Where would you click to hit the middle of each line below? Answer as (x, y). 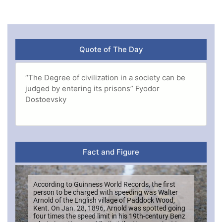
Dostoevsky (46, 99)
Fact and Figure (111, 152)
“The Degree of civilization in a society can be (105, 77)
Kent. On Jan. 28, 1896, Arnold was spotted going (109, 208)
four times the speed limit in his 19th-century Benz (109, 216)
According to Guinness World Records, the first (104, 184)
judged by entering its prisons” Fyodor (92, 88)
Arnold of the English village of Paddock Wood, (104, 200)
